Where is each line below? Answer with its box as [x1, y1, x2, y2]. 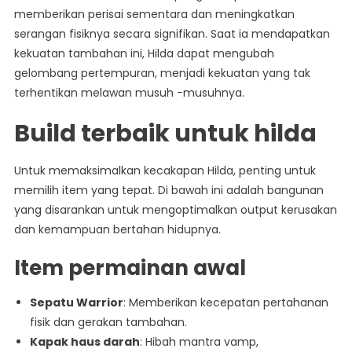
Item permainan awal [13, 254, 246, 283]
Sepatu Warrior [29, 295, 123, 311]
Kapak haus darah [29, 334, 140, 350]
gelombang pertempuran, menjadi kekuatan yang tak [13, 65, 310, 82]
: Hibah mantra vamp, [139, 334, 258, 350]
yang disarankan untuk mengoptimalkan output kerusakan [13, 202, 337, 218]
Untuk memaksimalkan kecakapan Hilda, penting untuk [13, 163, 316, 179]
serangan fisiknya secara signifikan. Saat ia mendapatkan [13, 26, 330, 42]
